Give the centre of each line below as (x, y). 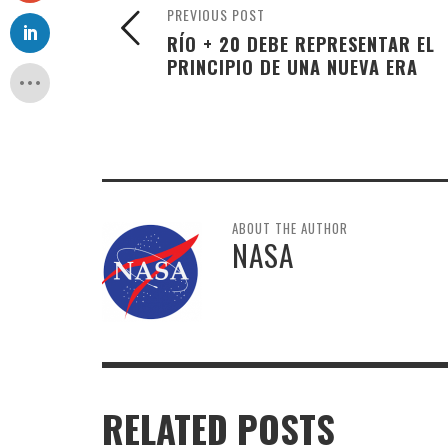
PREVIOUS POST (216, 15)
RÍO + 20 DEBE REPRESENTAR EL (301, 44)
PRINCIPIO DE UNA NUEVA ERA (292, 67)
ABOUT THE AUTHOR (290, 228)
